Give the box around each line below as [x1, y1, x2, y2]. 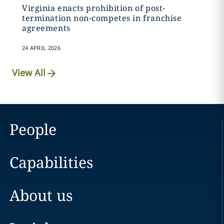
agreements [21, 22, 70, 34]
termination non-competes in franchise [21, 12, 182, 24]
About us [9, 185, 73, 206]
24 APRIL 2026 [21, 44, 60, 52]
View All [12, 66, 46, 78]
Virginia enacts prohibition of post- [21, 2, 165, 14]
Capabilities [9, 152, 93, 173]
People [9, 119, 56, 140]
